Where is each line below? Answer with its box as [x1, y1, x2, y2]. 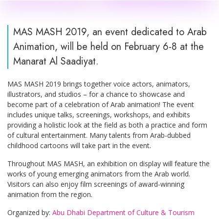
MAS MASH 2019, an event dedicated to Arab [13, 24, 207, 39]
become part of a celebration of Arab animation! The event [7, 99, 194, 109]
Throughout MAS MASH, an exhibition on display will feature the [7, 158, 210, 168]
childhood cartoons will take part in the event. [7, 140, 151, 150]
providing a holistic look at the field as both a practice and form [7, 120, 207, 130]
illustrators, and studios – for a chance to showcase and [7, 89, 185, 99]
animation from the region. [7, 189, 92, 199]
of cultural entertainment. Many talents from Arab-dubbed [7, 130, 191, 140]
